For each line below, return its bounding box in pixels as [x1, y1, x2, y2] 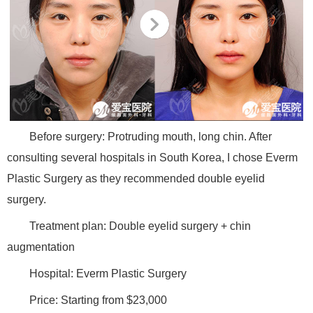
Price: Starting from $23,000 [29, 294, 167, 307]
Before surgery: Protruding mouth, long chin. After [29, 131, 272, 143]
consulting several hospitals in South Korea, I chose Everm [7, 152, 298, 164]
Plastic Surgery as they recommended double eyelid [7, 173, 265, 185]
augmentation [7, 241, 75, 254]
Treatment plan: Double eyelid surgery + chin [29, 220, 251, 233]
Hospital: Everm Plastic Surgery [29, 268, 187, 280]
